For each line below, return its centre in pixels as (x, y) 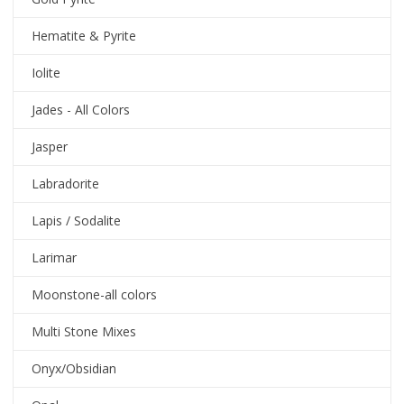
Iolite (46, 73)
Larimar (55, 258)
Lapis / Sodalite (77, 221)
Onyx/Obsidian (74, 369)
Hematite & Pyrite (84, 36)
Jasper (50, 147)
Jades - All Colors (81, 110)
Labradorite (66, 184)
